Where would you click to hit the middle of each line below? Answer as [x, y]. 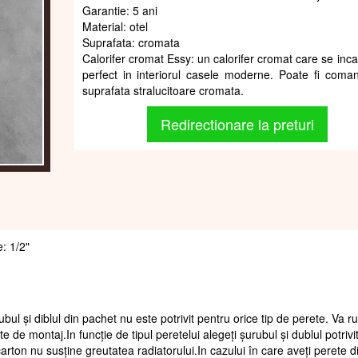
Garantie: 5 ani [119, 10]
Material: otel [115, 26]
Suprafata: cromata [131, 42]
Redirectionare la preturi [238, 123]
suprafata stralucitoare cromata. [163, 90]
